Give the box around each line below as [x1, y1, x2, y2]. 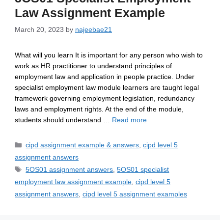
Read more [112, 116, 147, 124]
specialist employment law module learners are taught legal [15, 83, 199, 92]
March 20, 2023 [15, 26, 64, 34]
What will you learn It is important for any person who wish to [15, 51, 203, 59]
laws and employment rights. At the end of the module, [15, 105, 184, 113]
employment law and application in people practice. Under [15, 73, 194, 81]
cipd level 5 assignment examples [82, 190, 187, 198]
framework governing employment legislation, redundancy [15, 94, 194, 103]
